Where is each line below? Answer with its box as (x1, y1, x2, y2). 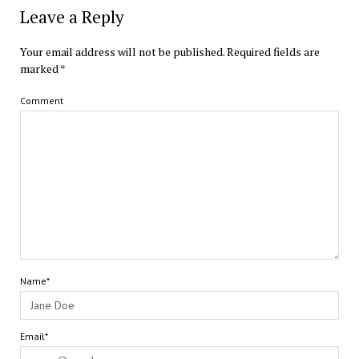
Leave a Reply (19, 6, 124, 29)
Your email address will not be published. (19, 44, 224, 60)
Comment (19, 95, 63, 107)
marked (19, 61, 60, 77)
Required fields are (226, 44, 320, 60)
